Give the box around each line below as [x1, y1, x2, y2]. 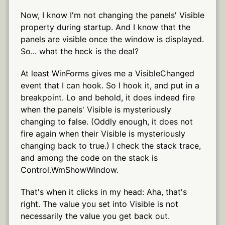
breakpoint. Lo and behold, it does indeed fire [21, 92, 195, 102]
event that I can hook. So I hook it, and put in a [21, 80, 199, 90]
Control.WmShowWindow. [21, 164, 119, 175]
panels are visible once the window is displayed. [21, 34, 204, 44]
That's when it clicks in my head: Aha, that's [21, 186, 187, 197]
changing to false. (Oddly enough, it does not [21, 116, 193, 127]
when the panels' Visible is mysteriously [21, 104, 171, 115]
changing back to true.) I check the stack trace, [21, 140, 201, 151]
